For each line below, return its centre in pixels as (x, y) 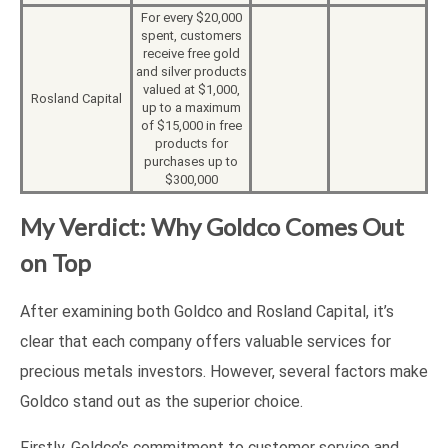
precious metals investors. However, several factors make (224, 372)
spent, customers (191, 36)
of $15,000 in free (191, 126)
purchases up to (191, 162)
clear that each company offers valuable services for (205, 342)
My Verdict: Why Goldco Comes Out (212, 227)
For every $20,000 (191, 18)
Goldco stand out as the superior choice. (161, 402)
